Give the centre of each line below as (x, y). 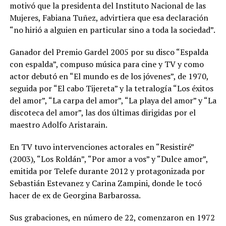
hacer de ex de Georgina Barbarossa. (75, 195)
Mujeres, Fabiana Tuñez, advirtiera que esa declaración (109, 18)
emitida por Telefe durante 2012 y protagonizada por (107, 171)
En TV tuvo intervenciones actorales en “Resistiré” (101, 147)
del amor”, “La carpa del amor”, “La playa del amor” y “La (113, 101)
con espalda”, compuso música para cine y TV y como (106, 64)
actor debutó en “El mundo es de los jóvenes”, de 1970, (109, 76)
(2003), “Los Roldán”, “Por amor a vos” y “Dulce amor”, (108, 159)
